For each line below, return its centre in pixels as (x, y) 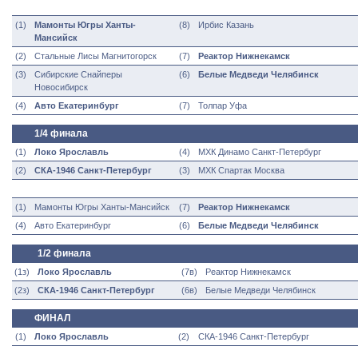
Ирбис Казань (226, 25)
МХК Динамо (224, 152)
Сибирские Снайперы (78, 74)
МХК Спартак (225, 170)
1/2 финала (64, 253)
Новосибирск (61, 87)
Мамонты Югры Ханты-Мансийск (102, 207)
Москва (268, 170)
